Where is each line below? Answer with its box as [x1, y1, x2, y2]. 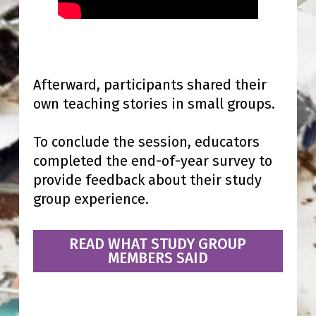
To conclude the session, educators [32, 133, 260, 150]
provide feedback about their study [32, 171, 262, 188]
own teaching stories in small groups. [32, 95, 279, 112]
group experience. [32, 190, 149, 207]
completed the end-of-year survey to [32, 152, 272, 169]
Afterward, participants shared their [32, 75, 267, 93]
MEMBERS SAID [107, 248, 208, 267]
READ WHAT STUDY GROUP [69, 234, 247, 253]
